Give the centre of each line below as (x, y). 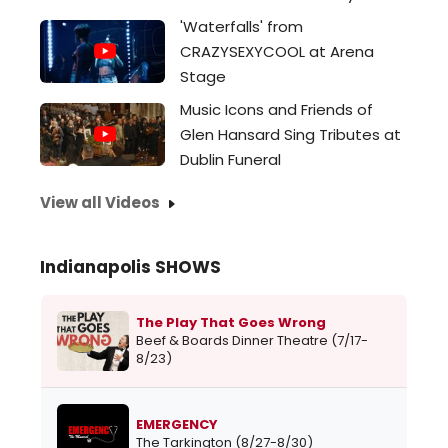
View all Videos (100, 202)
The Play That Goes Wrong (231, 323)
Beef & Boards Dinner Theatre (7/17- (252, 341)
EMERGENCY (177, 425)
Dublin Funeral (230, 159)
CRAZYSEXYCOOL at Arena (277, 51)
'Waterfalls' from (241, 26)
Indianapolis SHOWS (130, 267)
